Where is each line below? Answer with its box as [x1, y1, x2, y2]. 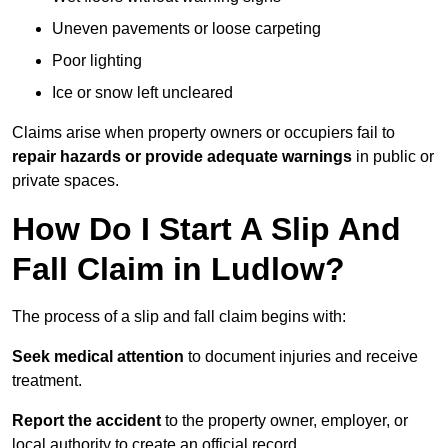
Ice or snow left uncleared [52, 84, 233, 102]
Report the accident [12, 412, 161, 430]
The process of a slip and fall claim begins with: [12, 308, 346, 326]
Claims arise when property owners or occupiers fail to [12, 124, 395, 142]
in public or [352, 148, 434, 166]
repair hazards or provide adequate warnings [12, 148, 352, 166]
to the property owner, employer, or [161, 412, 408, 430]
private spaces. [12, 172, 119, 190]
